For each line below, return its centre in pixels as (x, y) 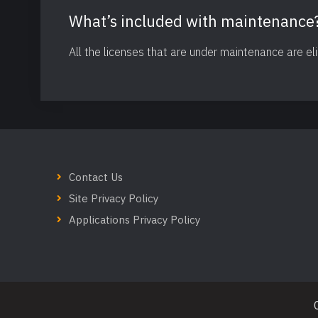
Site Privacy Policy (114, 198)
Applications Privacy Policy (135, 220)
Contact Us (96, 177)
